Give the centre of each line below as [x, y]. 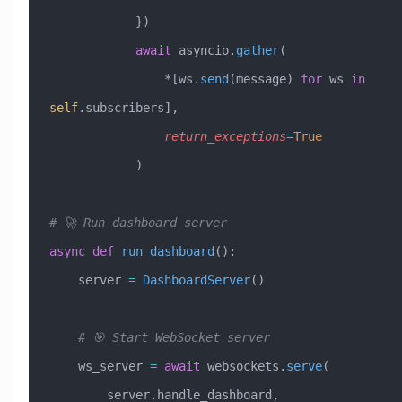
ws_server [114, 366]
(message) [264, 79]
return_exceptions [225, 136]
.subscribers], [128, 107]
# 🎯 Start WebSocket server [174, 337]
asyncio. [203, 50]
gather [257, 50]
